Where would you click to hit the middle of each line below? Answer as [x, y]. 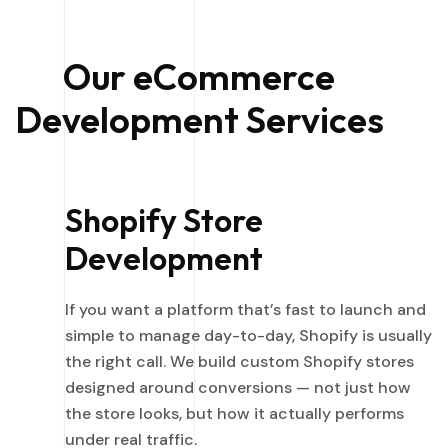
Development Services [199, 119]
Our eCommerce [199, 76]
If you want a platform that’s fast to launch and [245, 309]
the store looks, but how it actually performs [234, 413]
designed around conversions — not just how [238, 387]
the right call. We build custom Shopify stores [239, 361]
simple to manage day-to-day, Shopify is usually [248, 335]
